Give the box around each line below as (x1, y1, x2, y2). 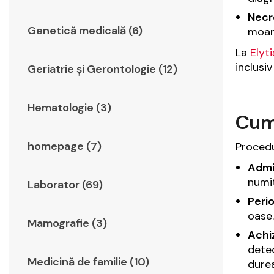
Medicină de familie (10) (28, 254, 149, 270)
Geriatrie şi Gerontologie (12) (28, 62, 177, 77)
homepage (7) (28, 139, 102, 154)
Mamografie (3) (28, 216, 107, 231)
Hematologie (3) (28, 100, 111, 116)
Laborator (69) (28, 177, 103, 193)
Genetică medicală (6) (28, 23, 143, 39)
